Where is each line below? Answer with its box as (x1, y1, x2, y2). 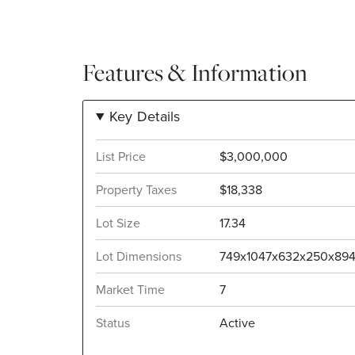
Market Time (96, 280, 165, 299)
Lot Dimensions (96, 246, 181, 265)
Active (219, 313, 255, 332)
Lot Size (96, 213, 140, 232)
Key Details (109, 105, 181, 127)
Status (96, 313, 130, 332)
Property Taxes (96, 180, 177, 199)
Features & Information (82, 55, 308, 88)
